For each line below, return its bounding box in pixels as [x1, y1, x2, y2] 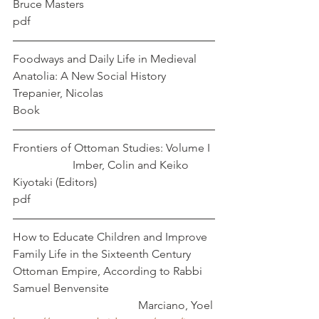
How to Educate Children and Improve [13, 230, 210, 244]
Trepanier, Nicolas [13, 86, 103, 100]
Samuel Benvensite [13, 281, 132, 295]
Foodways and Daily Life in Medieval [13, 52, 199, 66]
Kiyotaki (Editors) [13, 175, 97, 189]
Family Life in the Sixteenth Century [13, 247, 194, 261]
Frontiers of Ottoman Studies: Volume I [13, 141, 213, 155]
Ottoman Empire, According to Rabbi [13, 264, 205, 278]
